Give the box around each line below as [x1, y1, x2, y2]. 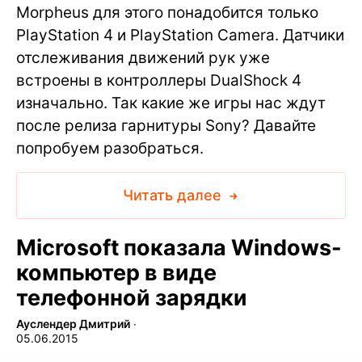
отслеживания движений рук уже [16, 48, 270, 67]
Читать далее [122, 186, 225, 204]
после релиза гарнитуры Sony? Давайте [16, 116, 316, 135]
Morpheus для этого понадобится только [16, 2, 318, 22]
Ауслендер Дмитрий [16, 316, 130, 330]
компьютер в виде [16, 259, 217, 286]
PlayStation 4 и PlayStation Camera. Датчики [16, 25, 344, 44]
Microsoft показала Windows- [16, 234, 342, 261]
